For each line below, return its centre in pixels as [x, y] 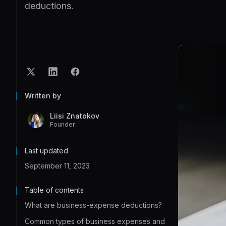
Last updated [46, 151]
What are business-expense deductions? [93, 205]
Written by [43, 96]
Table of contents [54, 190]
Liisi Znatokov [75, 116]
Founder [62, 124]
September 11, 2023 [57, 166]
